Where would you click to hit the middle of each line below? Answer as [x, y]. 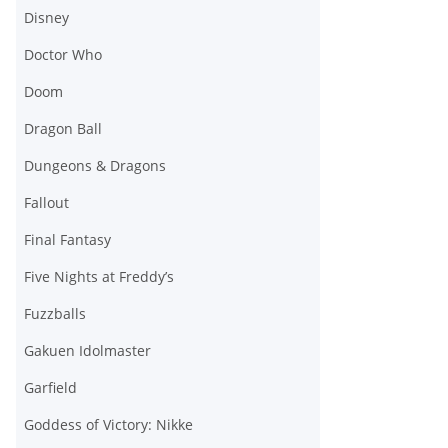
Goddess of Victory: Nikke [108, 425]
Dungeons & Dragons [95, 166]
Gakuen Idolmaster [87, 351]
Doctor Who [63, 55]
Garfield [50, 388]
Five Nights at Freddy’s [99, 277]
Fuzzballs [55, 314]
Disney [46, 18]
